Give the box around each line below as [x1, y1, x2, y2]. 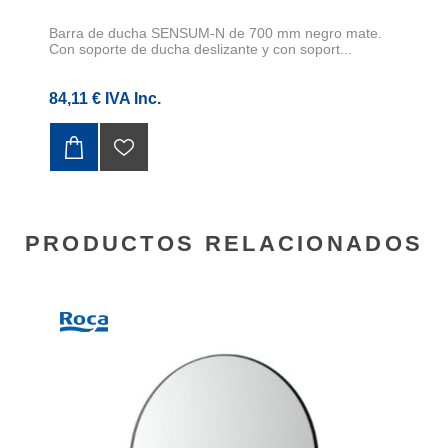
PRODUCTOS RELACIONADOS [24, 231, 424, 257]
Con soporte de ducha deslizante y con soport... [49, 41, 352, 58]
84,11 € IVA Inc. [49, 90, 161, 108]
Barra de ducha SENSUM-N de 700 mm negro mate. [49, 25, 382, 42]
